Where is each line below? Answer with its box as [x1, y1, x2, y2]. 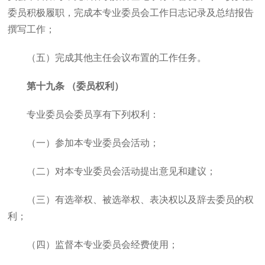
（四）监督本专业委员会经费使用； [27, 240, 179, 250]
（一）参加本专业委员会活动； [27, 138, 160, 148]
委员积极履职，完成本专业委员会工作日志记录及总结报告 [8, 8, 254, 18]
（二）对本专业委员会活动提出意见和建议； [27, 166, 216, 176]
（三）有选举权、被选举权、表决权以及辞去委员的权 [27, 195, 254, 205]
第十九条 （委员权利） [27, 81, 124, 91]
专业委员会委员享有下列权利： [27, 109, 160, 119]
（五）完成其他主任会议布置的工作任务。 [27, 53, 207, 63]
